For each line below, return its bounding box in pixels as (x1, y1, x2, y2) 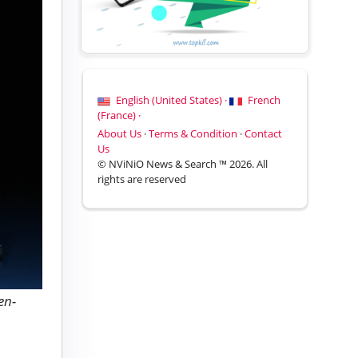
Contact (245, 126, 283, 141)
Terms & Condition (149, 126, 238, 141)
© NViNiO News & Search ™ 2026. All (97, 157, 268, 172)
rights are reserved (97, 172, 187, 187)
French (245, 93, 281, 108)
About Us (97, 126, 142, 141)
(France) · (97, 108, 141, 123)
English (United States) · (113, 93, 230, 108)
